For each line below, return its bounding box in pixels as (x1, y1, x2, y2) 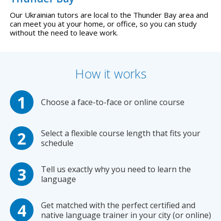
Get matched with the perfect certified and (41, 200, 195, 211)
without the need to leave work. (10, 28, 118, 38)
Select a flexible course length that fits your (41, 128, 200, 139)
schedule (41, 138, 74, 149)
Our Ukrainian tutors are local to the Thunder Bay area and (10, 10, 208, 20)
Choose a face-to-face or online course (41, 97, 184, 108)
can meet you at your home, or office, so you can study (10, 19, 197, 29)
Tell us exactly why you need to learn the (41, 164, 191, 175)
